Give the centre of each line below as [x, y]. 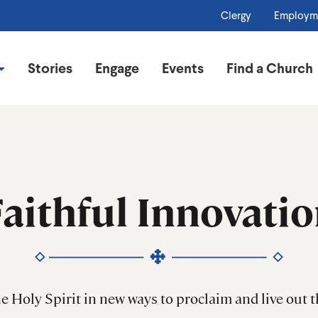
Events [183, 68]
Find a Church [270, 68]
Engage [117, 68]
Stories [50, 68]
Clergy [236, 16]
